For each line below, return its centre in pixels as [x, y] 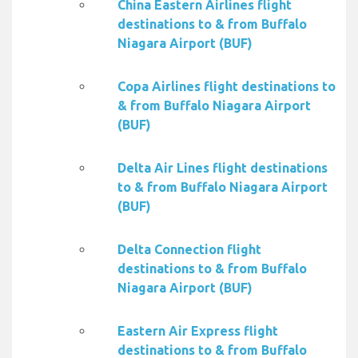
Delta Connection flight [189, 250]
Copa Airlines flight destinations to [227, 87]
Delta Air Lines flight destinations [223, 168]
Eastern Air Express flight [198, 331]
